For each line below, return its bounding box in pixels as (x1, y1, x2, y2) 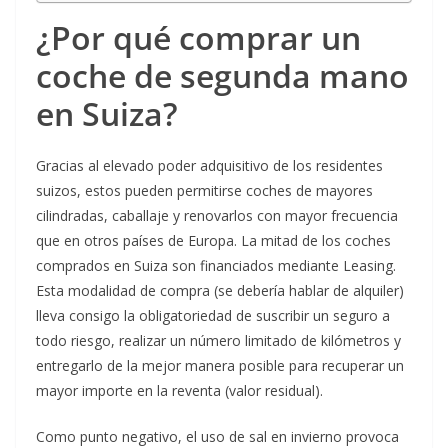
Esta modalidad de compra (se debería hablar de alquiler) (36, 281, 404, 301)
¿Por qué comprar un (36, 16, 361, 60)
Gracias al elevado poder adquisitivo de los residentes (36, 156, 383, 176)
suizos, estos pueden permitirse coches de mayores (36, 181, 373, 201)
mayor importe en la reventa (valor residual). (36, 381, 323, 401)
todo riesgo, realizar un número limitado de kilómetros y (36, 331, 401, 351)
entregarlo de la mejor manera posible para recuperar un (36, 356, 404, 376)
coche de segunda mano (36, 54, 409, 98)
